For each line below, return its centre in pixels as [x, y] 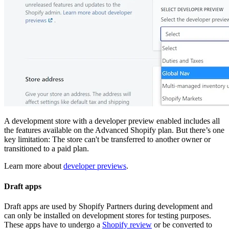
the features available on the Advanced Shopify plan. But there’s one [114, 130]
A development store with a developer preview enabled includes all [112, 121]
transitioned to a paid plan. [47, 149]
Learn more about [34, 166]
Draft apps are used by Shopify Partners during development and [108, 206]
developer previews [95, 166]
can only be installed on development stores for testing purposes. [108, 215]
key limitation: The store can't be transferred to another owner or [107, 140]
